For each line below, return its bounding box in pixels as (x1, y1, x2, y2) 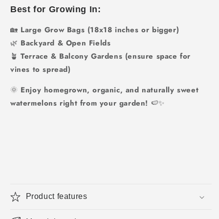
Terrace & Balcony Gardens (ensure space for (21, 51, 191, 62)
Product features (25, 192, 88, 201)
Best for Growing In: (10, 4, 101, 15)
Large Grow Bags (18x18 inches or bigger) (21, 24, 179, 36)
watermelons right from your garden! (10, 98, 149, 109)
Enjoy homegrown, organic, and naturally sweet (21, 85, 199, 96)
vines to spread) (10, 64, 71, 75)
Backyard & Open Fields (21, 38, 111, 49)
